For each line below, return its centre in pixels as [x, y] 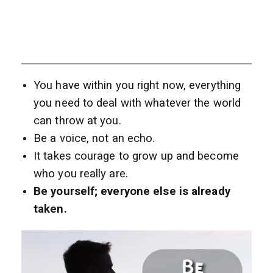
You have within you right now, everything [137, 86]
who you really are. [81, 174]
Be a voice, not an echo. [94, 139]
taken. [50, 209]
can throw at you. [77, 121]
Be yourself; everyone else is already [132, 192]
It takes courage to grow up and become [136, 156]
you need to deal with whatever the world [137, 103]
